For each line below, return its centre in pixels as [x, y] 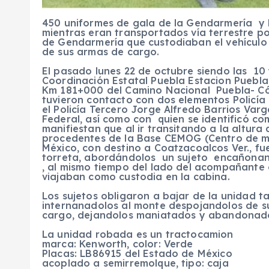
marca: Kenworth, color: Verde [118, 244]
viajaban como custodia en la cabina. [136, 177]
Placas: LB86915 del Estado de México [137, 253]
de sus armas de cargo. [101, 52]
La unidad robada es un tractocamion [138, 234]
